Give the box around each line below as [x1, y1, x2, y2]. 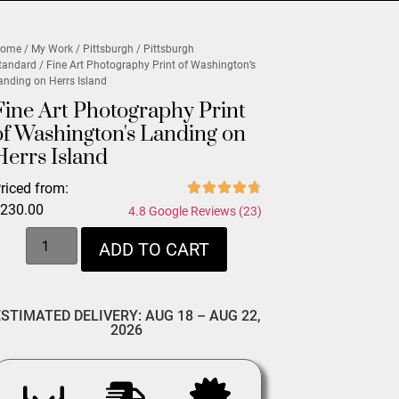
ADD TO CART [99, 239, 210, 261]
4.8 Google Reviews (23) [127, 204, 262, 218]
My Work [31, 43, 74, 55]
